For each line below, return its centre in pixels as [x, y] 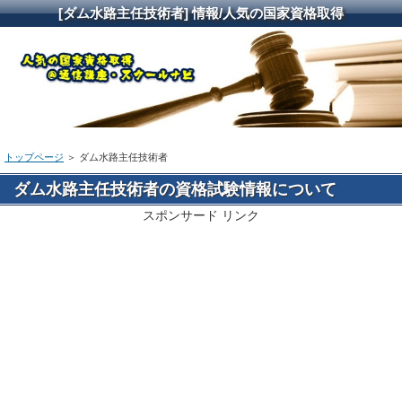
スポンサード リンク [201, 216]
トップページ [34, 157]
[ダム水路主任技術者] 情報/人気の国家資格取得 [201, 13]
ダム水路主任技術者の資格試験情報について [175, 190]
